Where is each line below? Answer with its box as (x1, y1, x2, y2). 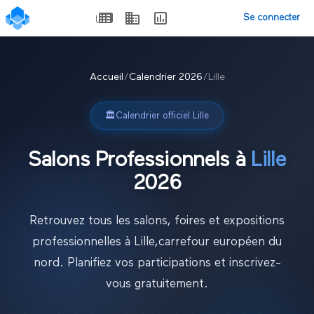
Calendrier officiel (116, 111, 193, 121)
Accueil (89, 72, 123, 82)
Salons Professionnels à (28, 150, 252, 172)
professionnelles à (32, 235, 134, 248)
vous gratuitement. (106, 278, 208, 290)
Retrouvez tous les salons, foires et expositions (29, 214, 285, 227)
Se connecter (243, 13, 300, 22)
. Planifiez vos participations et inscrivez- (59, 257, 281, 269)
